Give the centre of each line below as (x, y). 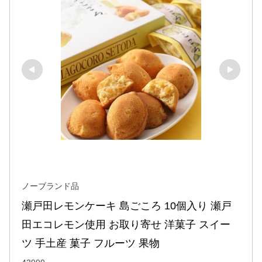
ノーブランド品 (50, 186)
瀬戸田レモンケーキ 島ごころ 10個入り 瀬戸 (127, 206)
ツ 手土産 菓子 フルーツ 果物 (91, 244)
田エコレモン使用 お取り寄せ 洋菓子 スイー (126, 225)
